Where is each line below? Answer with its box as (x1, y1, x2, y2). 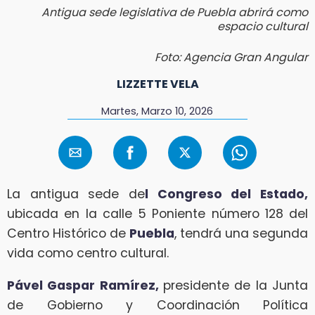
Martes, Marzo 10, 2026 (101, 103, 214, 118)
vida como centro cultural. (7, 245, 169, 262)
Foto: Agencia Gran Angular (155, 49, 308, 65)
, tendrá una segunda (174, 225, 308, 243)
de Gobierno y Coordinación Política (7, 296, 308, 314)
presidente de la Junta (163, 276, 308, 294)
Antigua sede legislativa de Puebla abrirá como (41, 4, 308, 20)
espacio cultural (217, 18, 308, 34)
